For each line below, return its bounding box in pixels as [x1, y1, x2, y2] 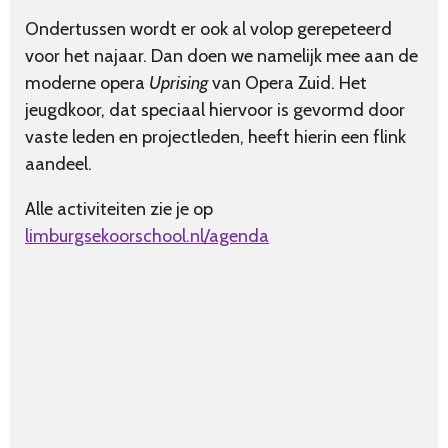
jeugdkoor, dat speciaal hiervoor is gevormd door [25, 99, 405, 122]
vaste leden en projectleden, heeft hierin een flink [25, 126, 406, 149]
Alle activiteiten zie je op [25, 198, 213, 221]
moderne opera [25, 72, 149, 95]
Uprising [149, 72, 208, 95]
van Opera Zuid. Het [208, 72, 367, 95]
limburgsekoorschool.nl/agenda [25, 225, 269, 248]
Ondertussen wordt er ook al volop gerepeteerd [25, 18, 392, 41]
